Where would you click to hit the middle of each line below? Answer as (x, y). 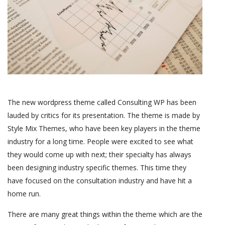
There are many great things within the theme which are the (105, 214)
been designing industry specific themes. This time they (97, 168)
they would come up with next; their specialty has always (99, 155)
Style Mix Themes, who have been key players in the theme (104, 129)
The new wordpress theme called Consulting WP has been (102, 102)
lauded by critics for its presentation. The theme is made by (104, 116)
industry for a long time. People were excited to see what (100, 142)
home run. (24, 194)
